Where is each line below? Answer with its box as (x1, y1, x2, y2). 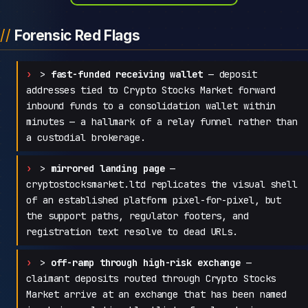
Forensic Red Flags (14, 27, 140, 45)
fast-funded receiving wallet (50, 67, 203, 80)
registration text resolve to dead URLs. (26, 225, 239, 238)
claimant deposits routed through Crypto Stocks (26, 272, 276, 285)
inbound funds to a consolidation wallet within (26, 99, 276, 112)
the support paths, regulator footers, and (26, 209, 249, 222)
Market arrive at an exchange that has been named (26, 287, 287, 300)
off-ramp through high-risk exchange (50, 256, 241, 269)
